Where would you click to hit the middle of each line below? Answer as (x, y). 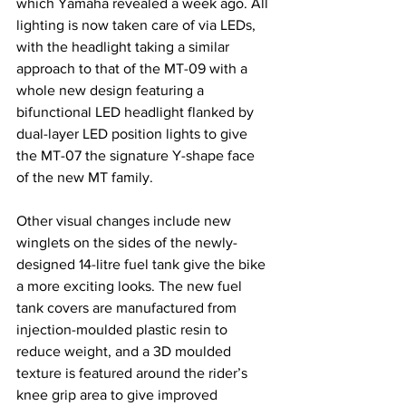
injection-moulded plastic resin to (124, 329)
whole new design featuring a (112, 90)
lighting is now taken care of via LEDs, (138, 24)
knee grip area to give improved (119, 394)
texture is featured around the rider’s (134, 372)
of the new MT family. (85, 177)
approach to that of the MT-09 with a (134, 68)
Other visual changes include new (126, 220)
